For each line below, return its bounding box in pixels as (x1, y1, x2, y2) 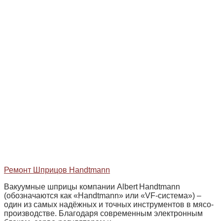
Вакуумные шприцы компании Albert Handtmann (4, 183, 180, 191)
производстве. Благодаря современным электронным (4, 209, 203, 218)
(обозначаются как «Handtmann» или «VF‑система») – (4, 191, 201, 200)
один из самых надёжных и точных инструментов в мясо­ (4, 200, 214, 209)
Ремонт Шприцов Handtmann (4, 166, 110, 174)
